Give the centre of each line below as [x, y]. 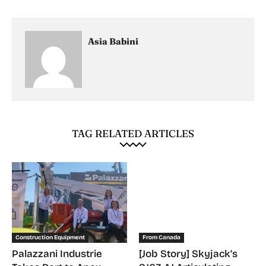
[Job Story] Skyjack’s [188, 254]
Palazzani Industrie [57, 254]
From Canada [161, 238]
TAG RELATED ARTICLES [133, 134]
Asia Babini [113, 42]
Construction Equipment [50, 238]
